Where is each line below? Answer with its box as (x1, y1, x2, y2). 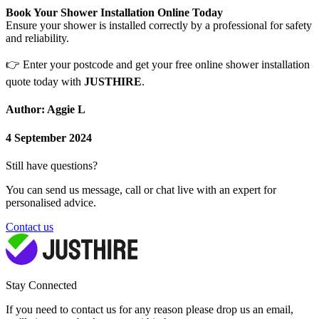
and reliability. (6, 32, 69, 45)
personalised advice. (6, 196, 96, 209)
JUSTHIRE (84, 75, 142, 88)
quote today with (6, 75, 84, 88)
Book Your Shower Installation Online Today (6, 6, 223, 19)
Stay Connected (6, 278, 77, 291)
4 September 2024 (6, 131, 92, 144)
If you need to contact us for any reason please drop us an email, (6, 303, 293, 315)
